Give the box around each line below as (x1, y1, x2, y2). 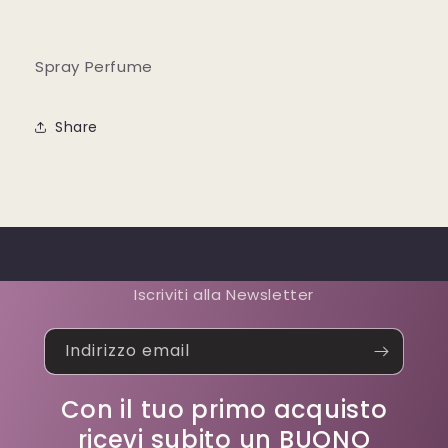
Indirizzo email (65, 339, 190, 362)
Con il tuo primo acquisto (60, 393, 388, 426)
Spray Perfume (35, 56, 153, 77)
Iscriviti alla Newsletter (134, 284, 314, 305)
